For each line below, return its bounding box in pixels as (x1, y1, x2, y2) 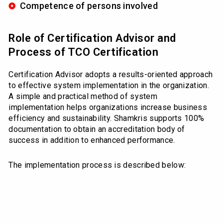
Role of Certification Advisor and (8, 32, 176, 45)
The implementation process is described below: (8, 160, 186, 170)
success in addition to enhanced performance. (8, 135, 175, 145)
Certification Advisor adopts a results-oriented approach (8, 70, 213, 80)
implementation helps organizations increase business (8, 103, 207, 112)
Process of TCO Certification (8, 46, 159, 59)
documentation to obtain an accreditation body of (8, 124, 185, 134)
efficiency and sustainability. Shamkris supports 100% (8, 113, 205, 123)
